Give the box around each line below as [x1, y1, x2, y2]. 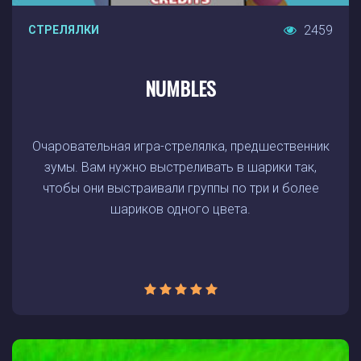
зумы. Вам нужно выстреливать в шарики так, [44, 160, 317, 175]
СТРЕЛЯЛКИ [28, 23, 99, 36]
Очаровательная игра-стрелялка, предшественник [31, 139, 330, 154]
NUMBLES [145, 73, 216, 102]
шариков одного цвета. [110, 201, 251, 217]
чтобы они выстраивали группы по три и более [42, 180, 319, 196]
